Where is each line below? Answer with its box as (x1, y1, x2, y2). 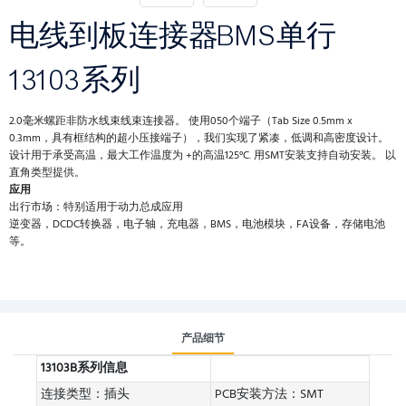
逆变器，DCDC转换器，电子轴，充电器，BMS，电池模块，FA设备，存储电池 (9, 216, 385, 234)
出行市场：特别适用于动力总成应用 (9, 198, 183, 217)
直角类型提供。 (9, 164, 85, 182)
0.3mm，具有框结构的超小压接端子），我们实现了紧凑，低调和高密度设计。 (9, 130, 389, 148)
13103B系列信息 (40, 357, 128, 379)
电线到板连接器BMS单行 (9, 19, 336, 53)
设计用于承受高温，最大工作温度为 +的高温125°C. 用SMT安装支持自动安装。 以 (9, 147, 396, 165)
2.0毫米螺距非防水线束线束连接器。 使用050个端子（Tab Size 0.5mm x (9, 112, 353, 130)
